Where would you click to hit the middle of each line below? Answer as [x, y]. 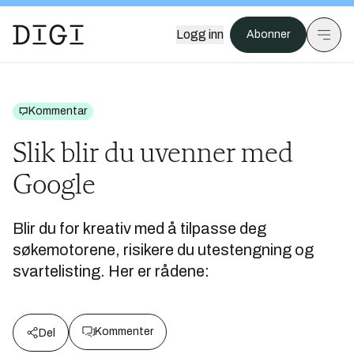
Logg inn [200, 34]
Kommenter [124, 331]
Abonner [268, 34]
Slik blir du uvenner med [153, 155]
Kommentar [58, 111]
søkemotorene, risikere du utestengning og [163, 250]
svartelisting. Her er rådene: [111, 271]
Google [54, 186]
